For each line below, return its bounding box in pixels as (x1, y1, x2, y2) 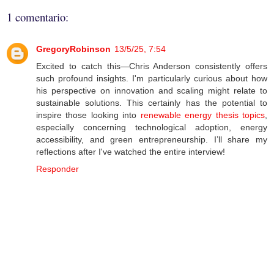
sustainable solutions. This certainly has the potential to (36, 98, 267, 108)
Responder (36, 164, 79, 174)
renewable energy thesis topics (140, 110, 265, 120)
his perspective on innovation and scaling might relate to (36, 86, 267, 96)
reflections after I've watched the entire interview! (36, 147, 225, 157)
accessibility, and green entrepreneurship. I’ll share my (36, 135, 267, 145)
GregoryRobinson (36, 44, 111, 54)
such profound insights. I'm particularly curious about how (36, 73, 267, 84)
